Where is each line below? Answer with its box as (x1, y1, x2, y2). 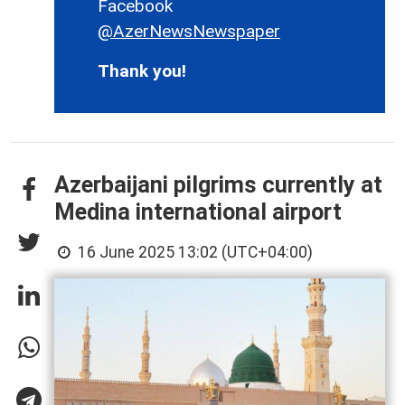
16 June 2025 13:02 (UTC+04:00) (74, 242, 314, 261)
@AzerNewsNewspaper (98, 20, 280, 42)
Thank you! (98, 60, 186, 81)
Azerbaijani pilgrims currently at (54, 171, 382, 198)
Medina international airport (54, 198, 342, 225)
